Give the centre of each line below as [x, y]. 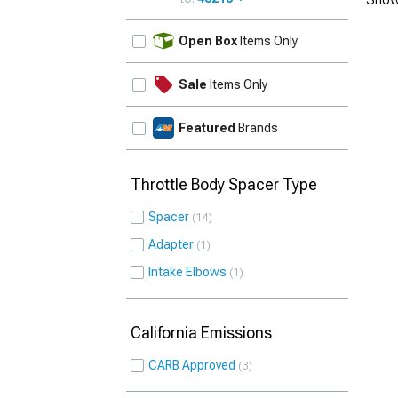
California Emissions [201, 333]
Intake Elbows [187, 272]
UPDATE [318, 31]
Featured [207, 128]
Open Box [208, 41]
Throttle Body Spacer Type [224, 184]
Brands [257, 128]
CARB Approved [192, 365]
